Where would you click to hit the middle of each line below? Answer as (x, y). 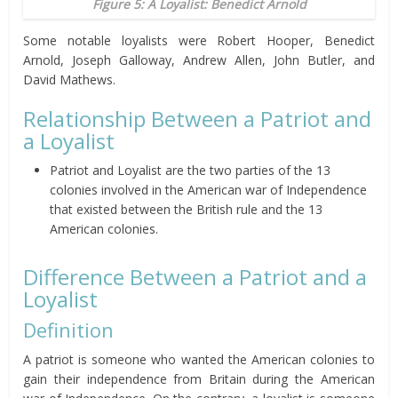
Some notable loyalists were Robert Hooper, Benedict (199, 41)
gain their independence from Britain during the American (199, 379)
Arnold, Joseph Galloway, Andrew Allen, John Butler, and (199, 60)
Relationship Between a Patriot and (198, 119)
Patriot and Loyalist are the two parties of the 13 (191, 171)
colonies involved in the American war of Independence (209, 190)
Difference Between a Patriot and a (195, 277)
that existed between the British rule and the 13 (187, 210)
